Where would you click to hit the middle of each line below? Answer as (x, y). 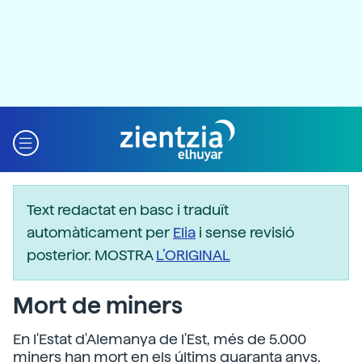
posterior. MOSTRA (91, 255)
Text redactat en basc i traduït (128, 210)
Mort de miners (98, 305)
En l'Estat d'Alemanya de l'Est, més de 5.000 (160, 339)
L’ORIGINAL (193, 255)
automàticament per (100, 232)
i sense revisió (245, 232)
